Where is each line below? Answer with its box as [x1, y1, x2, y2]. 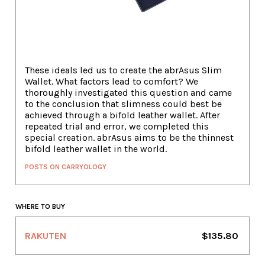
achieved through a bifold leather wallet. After [25, 109, 220, 121]
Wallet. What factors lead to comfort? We [25, 76, 198, 88]
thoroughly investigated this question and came [25, 87, 232, 99]
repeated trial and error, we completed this [25, 121, 209, 132]
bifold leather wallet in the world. [25, 143, 167, 155]
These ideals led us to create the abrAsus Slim [25, 64, 222, 76]
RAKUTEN [25, 230, 66, 242]
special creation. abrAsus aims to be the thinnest [25, 132, 234, 144]
